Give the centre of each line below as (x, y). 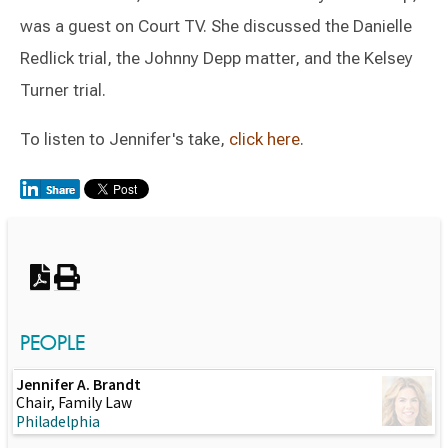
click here (264, 139)
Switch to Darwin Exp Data (336, 217)
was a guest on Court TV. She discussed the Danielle (216, 26)
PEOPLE (52, 342)
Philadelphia (57, 422)
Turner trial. (63, 90)
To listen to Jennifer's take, (124, 139)
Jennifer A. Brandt (78, 385)
